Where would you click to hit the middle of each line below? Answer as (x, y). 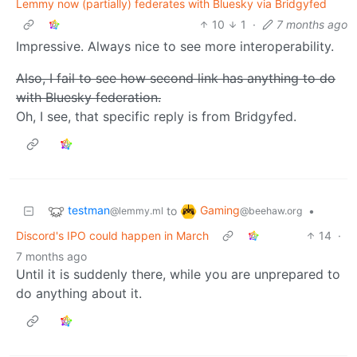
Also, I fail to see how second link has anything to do (176, 78)
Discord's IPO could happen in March (112, 235)
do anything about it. (79, 293)
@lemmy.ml (137, 210)
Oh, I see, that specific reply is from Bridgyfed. (156, 116)
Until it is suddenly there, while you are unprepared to (178, 274)
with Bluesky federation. (88, 97)
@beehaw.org (271, 210)
